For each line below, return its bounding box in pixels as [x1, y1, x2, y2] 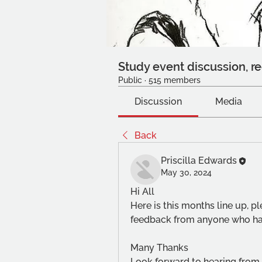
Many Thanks [130, 242, 188, 253]
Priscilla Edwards [161, 155, 237, 166]
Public [118, 75, 142, 85]
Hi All [130, 186, 154, 197]
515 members [149, 75, 201, 85]
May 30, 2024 [161, 168, 212, 177]
